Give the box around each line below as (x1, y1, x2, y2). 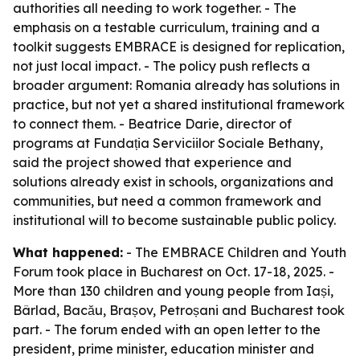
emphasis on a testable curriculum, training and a (13, 19, 320, 35)
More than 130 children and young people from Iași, (13, 283, 333, 299)
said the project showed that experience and (13, 154, 292, 170)
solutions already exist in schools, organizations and (13, 174, 333, 190)
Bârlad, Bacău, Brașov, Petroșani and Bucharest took (13, 302, 345, 318)
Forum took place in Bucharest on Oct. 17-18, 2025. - (13, 264, 334, 280)
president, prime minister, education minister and (13, 341, 314, 357)
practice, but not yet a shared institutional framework (13, 96, 345, 112)
